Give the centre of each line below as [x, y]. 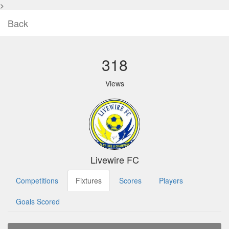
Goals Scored [38, 201]
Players [171, 180]
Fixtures [89, 180]
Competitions [37, 180]
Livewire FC [114, 159]
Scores [130, 180]
